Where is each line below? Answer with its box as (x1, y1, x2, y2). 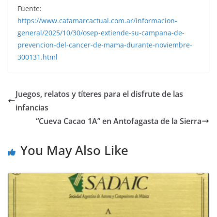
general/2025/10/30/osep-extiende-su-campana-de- (17, 28, 185, 37)
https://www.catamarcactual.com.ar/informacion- (17, 15, 177, 25)
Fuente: (17, 3, 42, 13)
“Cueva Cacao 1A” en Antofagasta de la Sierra (36, 115, 201, 126)
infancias (15, 102, 48, 113)
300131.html (17, 52, 58, 62)
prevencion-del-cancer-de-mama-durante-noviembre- (17, 40, 192, 49)
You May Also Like (20, 141, 128, 159)
